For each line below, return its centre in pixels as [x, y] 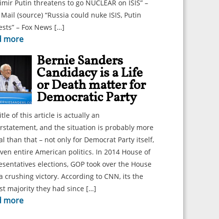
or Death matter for [91, 86]
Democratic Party [87, 98]
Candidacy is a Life [90, 73]
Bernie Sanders [80, 61]
